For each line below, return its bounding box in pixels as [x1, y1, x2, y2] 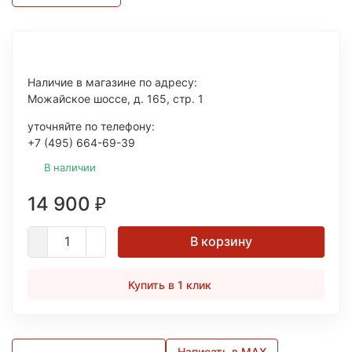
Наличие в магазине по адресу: [27, 75, 197, 89]
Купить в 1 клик [128, 278, 211, 291]
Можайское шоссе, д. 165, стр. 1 [27, 92, 203, 105]
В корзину [190, 233, 252, 249]
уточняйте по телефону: [27, 119, 155, 133]
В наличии [44, 161, 96, 174]
